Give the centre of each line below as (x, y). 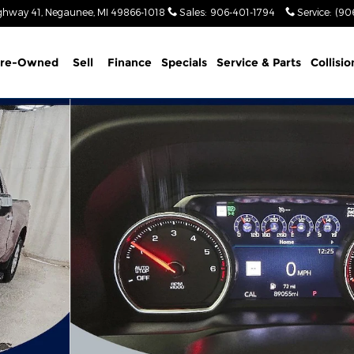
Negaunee (69, 12)
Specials (184, 62)
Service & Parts (258, 62)
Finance (129, 62)
